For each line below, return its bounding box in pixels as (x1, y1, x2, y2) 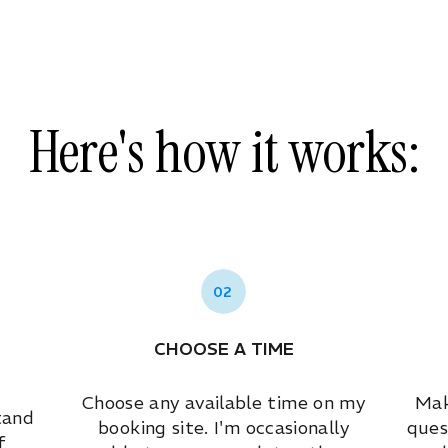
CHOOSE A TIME (154, 338, 294, 360)
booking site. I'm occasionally (98, 416, 349, 439)
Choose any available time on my (81, 391, 366, 414)
